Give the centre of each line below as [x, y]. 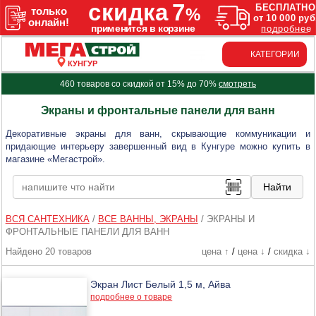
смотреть [237, 84]
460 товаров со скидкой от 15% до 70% [139, 84]
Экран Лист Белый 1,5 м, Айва [161, 284]
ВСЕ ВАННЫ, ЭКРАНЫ [148, 219]
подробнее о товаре [132, 297]
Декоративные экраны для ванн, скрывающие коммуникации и [158, 133]
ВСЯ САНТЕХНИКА [47, 219]
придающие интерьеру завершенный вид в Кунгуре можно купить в [158, 146]
